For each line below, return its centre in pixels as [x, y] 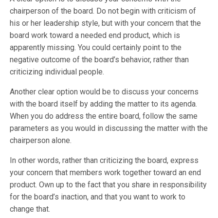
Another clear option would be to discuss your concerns [104, 92]
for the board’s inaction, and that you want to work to [98, 197]
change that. [30, 209]
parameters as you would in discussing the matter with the [109, 128]
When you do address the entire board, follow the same [104, 116]
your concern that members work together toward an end [106, 173]
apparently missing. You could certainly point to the [96, 47]
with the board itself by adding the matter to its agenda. [104, 104]
